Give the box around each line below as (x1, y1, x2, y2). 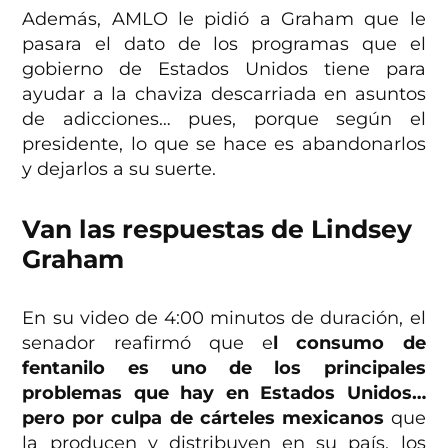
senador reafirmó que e (22, 332, 274, 355)
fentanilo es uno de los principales (22, 357, 426, 380)
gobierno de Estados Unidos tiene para (22, 58, 426, 81)
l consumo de (273, 332, 426, 355)
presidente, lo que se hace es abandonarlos (22, 133, 426, 156)
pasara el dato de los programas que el (22, 33, 426, 56)
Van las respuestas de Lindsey (22, 214, 413, 245)
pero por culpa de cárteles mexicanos (22, 407, 391, 430)
